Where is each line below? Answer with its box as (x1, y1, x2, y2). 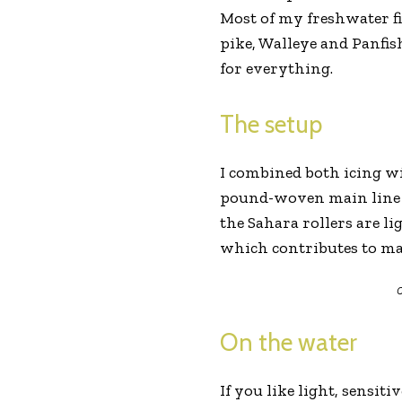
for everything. (219, 57, 333, 78)
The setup (219, 109, 322, 139)
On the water (219, 327, 357, 357)
